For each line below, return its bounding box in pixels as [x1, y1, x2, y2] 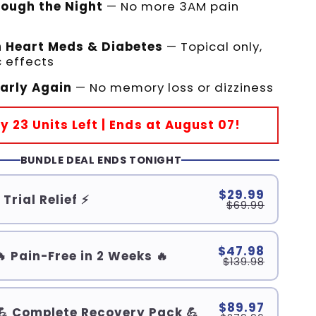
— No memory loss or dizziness [71, 79, 274, 97]
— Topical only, [162, 38, 262, 56]
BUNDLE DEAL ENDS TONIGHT [20, 152, 182, 167]
